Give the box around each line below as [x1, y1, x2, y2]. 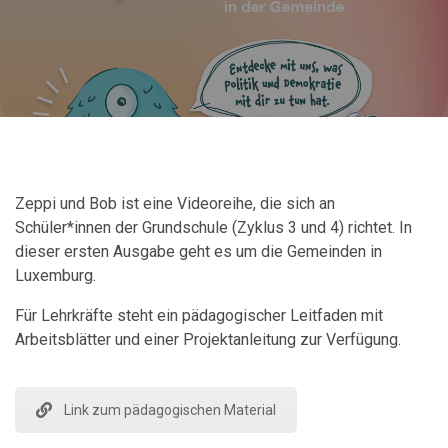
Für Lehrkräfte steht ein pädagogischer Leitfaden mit [15, 306, 383, 325]
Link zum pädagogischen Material [64, 402, 276, 418]
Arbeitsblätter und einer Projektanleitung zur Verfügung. [15, 330, 401, 349]
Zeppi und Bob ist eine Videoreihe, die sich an [15, 194, 335, 213]
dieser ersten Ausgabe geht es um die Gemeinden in [15, 242, 382, 261]
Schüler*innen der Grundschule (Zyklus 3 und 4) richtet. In [15, 218, 412, 237]
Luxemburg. [15, 266, 96, 285]
